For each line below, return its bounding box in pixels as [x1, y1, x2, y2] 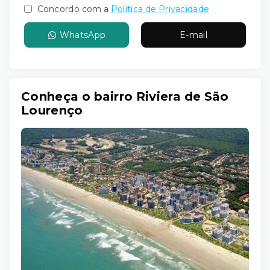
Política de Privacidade [110, 4, 210, 14]
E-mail [180, 30, 207, 40]
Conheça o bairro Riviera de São [21, 89, 229, 104]
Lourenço [21, 103, 83, 118]
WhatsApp [59, 30, 106, 40]
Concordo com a [35, 4, 109, 14]
